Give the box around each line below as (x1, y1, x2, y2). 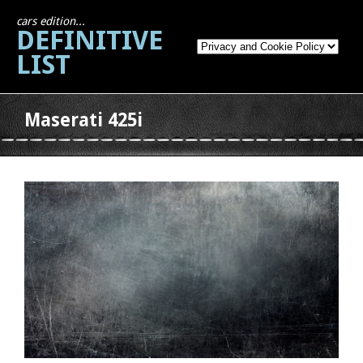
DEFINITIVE (16, 24, 163, 56)
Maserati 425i (24, 109, 143, 130)
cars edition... (16, 15, 85, 28)
